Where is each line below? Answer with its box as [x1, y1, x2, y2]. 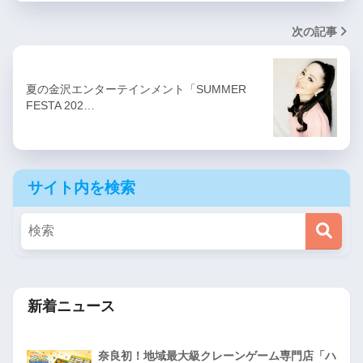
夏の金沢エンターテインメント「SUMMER [26, 82, 246, 96]
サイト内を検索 [28, 178, 135, 196]
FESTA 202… [26, 98, 95, 112]
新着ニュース [28, 297, 115, 314]
